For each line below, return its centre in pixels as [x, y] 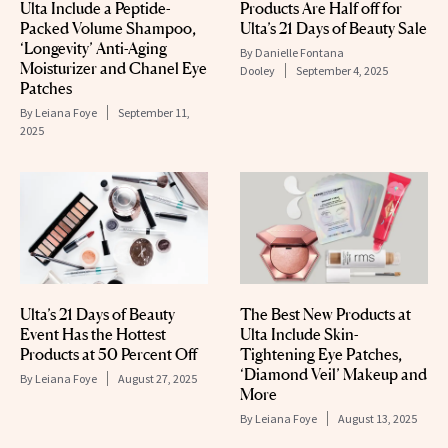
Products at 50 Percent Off [108, 354]
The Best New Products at [325, 314]
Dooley [257, 70]
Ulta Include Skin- [299, 334]
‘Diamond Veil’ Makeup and [333, 374]
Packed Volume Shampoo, [108, 27]
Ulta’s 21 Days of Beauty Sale [333, 27]
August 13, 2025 [377, 419]
